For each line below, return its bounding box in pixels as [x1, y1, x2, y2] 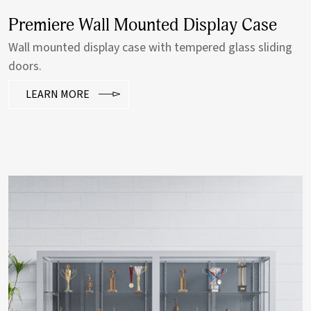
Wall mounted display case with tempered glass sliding [8, 38, 292, 56]
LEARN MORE [26, 86, 90, 102]
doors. [8, 57, 42, 75]
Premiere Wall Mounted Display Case [8, 14, 277, 36]
